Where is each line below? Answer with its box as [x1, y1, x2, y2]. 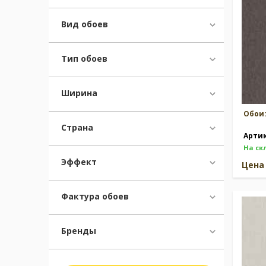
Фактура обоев [61, 191, 129, 202]
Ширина [61, 87, 97, 99]
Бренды [61, 225, 96, 236]
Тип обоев [61, 53, 107, 64]
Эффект [61, 156, 97, 167]
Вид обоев [61, 18, 108, 30]
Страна [61, 122, 93, 133]
